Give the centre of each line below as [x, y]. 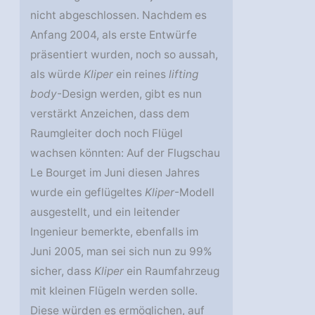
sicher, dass [63, 271]
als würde [57, 74]
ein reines [141, 74]
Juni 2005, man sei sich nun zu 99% [122, 251]
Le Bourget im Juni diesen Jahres [115, 172]
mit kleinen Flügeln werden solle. [114, 290]
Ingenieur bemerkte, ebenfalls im [115, 231]
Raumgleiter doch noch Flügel [107, 133]
